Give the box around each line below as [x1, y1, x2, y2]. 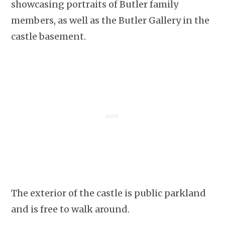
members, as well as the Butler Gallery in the [11, 15, 210, 27]
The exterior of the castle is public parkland [11, 187, 206, 199]
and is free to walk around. [11, 203, 130, 215]
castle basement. [11, 31, 86, 43]
